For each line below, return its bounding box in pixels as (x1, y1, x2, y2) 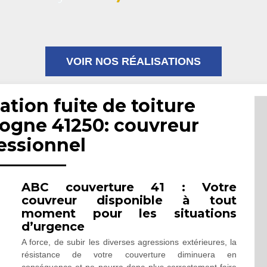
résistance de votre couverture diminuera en (21, 250, 237, 259)
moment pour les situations (21, 206, 237, 221)
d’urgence (21, 219, 85, 234)
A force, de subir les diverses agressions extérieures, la (21, 237, 237, 247)
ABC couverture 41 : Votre (21, 180, 237, 194)
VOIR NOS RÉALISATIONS (66, 55, 201, 67)
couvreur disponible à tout (21, 193, 237, 207)
